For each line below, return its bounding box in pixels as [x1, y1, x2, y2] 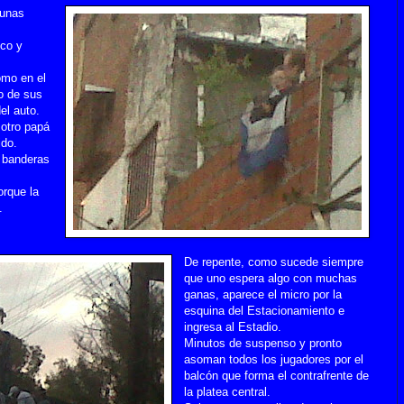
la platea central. [184, 384, 271, 399]
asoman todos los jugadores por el [184, 352, 364, 366]
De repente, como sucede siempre [184, 254, 364, 269]
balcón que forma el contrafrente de [184, 368, 370, 382]
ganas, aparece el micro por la [184, 287, 343, 301]
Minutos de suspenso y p [184, 335, 317, 350]
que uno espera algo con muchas [184, 271, 358, 285]
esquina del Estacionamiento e [184, 303, 345, 317]
